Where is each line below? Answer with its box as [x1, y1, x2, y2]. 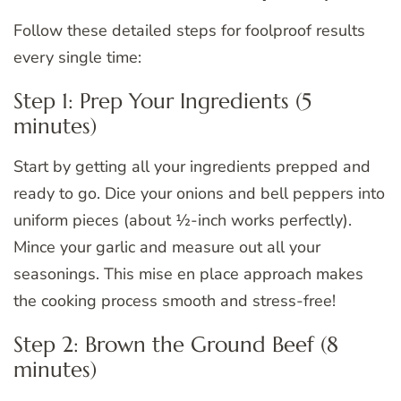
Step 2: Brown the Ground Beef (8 [13, 331, 338, 359]
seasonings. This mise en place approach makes [13, 263, 363, 286]
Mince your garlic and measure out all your [13, 236, 320, 259]
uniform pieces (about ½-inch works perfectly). [13, 209, 352, 232]
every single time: [13, 47, 141, 69]
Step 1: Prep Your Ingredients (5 [13, 88, 311, 115]
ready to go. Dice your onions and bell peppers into [13, 183, 385, 205]
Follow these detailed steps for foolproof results [13, 20, 365, 42]
